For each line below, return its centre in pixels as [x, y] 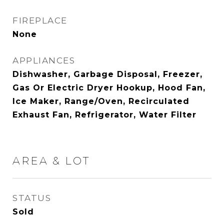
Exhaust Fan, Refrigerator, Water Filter [104, 115]
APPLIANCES [44, 60]
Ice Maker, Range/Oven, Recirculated [101, 101]
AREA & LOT [51, 161]
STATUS [32, 198]
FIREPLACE [40, 20]
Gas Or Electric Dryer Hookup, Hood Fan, [109, 88]
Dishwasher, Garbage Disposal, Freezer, [107, 74]
